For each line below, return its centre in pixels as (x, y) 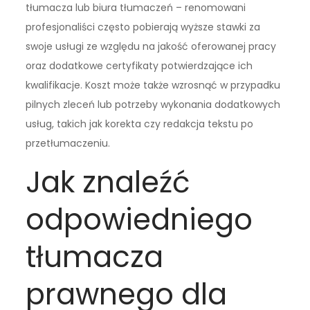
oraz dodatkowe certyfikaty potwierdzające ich (139, 66)
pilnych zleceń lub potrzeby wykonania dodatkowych (153, 105)
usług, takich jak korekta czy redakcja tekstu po (140, 124)
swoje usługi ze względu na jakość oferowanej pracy (151, 47)
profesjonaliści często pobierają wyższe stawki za (143, 27)
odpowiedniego (139, 220)
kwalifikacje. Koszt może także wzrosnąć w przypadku (153, 85)
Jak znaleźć (108, 183)
